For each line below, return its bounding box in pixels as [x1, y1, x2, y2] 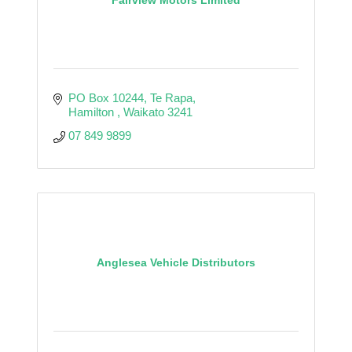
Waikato [123, 104, 164, 119]
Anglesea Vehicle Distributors [97, 255, 255, 269]
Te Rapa [149, 90, 192, 104]
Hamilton [68, 104, 117, 119]
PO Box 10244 [68, 90, 144, 104]
